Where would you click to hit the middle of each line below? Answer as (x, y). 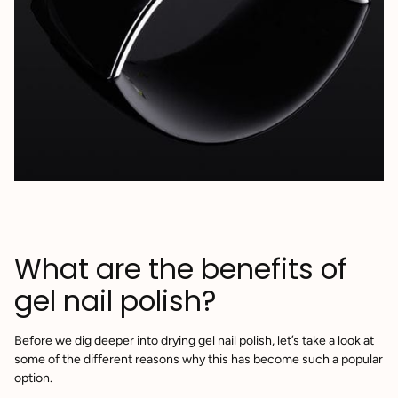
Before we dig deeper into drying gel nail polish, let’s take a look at (194, 341)
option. (33, 378)
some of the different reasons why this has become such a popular (199, 359)
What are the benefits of (181, 269)
